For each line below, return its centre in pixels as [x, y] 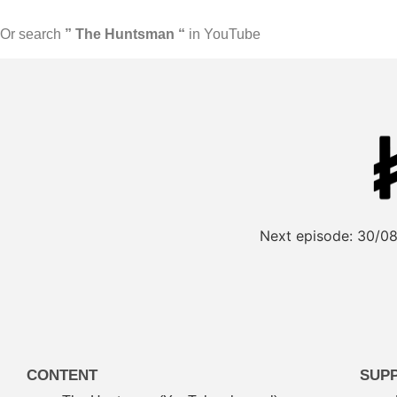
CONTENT [62, 376]
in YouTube [223, 35]
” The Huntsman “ [125, 35]
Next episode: [306, 236]
